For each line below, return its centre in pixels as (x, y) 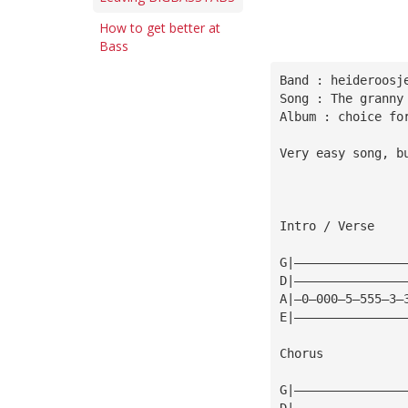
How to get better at (160, 28)
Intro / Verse (326, 225)
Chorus (301, 353)
